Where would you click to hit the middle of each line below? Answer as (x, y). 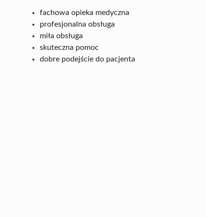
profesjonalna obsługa (77, 24)
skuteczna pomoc (69, 47)
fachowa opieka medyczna (85, 12)
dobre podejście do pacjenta (87, 59)
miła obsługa (61, 36)
